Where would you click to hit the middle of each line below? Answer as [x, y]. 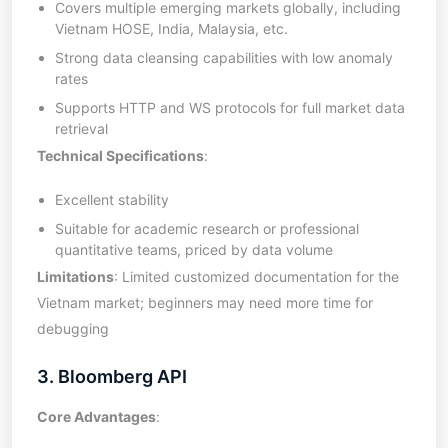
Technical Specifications [120, 155]
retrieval [81, 128]
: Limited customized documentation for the [256, 276]
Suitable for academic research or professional [207, 228]
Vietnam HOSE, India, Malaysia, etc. [171, 28]
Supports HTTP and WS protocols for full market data [230, 107]
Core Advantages [96, 416]
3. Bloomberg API [112, 376]
